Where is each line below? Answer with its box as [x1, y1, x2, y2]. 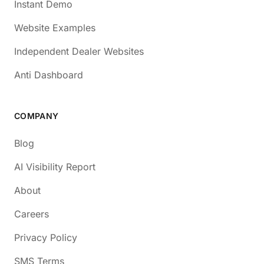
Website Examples [14, 21, 95, 34]
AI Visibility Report [14, 160, 95, 173]
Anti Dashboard [14, 68, 83, 81]
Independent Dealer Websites [14, 45, 144, 57]
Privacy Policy [14, 231, 77, 243]
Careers [14, 207, 49, 220]
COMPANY [14, 110, 59, 121]
